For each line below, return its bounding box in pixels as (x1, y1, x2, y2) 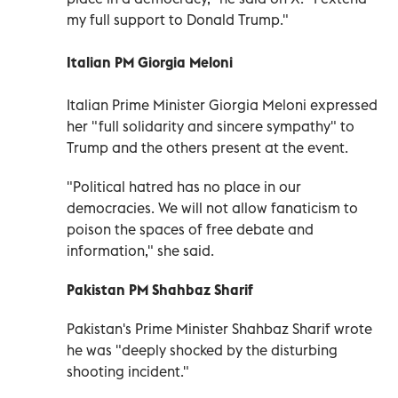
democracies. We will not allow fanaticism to (67, 198, 358, 217)
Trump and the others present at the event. (67, 138, 348, 156)
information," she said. (67, 241, 214, 259)
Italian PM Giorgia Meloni (67, 52, 233, 71)
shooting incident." (67, 362, 189, 380)
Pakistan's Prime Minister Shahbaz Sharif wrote (67, 319, 372, 338)
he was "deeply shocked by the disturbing (67, 340, 338, 359)
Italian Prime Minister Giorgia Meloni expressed (67, 95, 378, 114)
